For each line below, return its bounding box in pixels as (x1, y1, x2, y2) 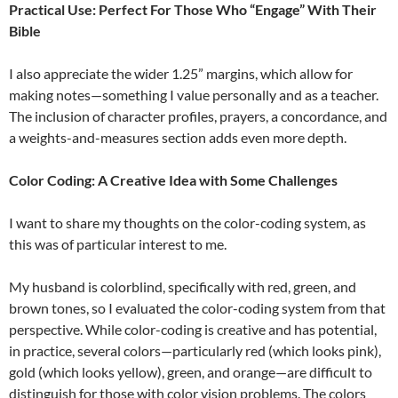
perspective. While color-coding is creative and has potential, (9, 321, 377, 338)
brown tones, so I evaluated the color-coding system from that (9, 299, 386, 317)
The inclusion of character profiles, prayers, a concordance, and (9, 107, 387, 125)
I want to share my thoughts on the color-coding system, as (9, 214, 366, 232)
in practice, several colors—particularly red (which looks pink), (9, 342, 381, 360)
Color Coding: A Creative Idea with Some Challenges (9, 171, 338, 189)
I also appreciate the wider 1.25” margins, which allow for (9, 65, 353, 83)
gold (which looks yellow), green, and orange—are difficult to (9, 363, 372, 381)
